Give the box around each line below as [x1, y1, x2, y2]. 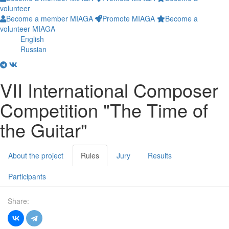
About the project [8, 150, 63, 161]
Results [148, 150, 172, 161]
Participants [8, 171, 46, 181]
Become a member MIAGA [6, 13, 93, 24]
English [20, 34, 44, 44]
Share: [8, 196, 29, 206]
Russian [20, 44, 47, 54]
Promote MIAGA [102, 13, 155, 24]
